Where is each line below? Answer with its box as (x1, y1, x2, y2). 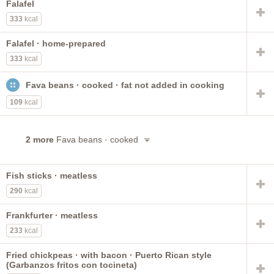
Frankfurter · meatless (6, 210, 98, 221)
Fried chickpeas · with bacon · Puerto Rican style (6, 250, 212, 261)
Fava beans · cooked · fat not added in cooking (26, 80, 224, 91)
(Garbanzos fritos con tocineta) (6, 260, 137, 270)
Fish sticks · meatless (6, 171, 97, 181)
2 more (26, 135, 56, 145)
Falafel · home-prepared (6, 39, 106, 49)
